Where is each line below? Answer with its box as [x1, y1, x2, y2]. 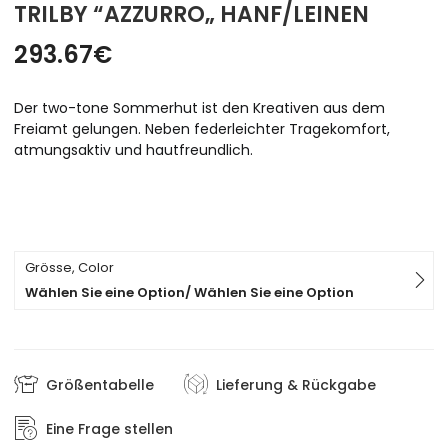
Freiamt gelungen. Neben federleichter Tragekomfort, [14, 118, 391, 139]
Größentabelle [46, 375, 155, 396]
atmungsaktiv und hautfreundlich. [14, 139, 254, 160]
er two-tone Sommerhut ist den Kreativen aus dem [24, 97, 386, 118]
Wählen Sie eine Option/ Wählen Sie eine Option [25, 282, 355, 302]
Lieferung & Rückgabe [216, 375, 377, 396]
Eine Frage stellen [46, 419, 174, 440]
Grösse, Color [25, 257, 115, 277]
